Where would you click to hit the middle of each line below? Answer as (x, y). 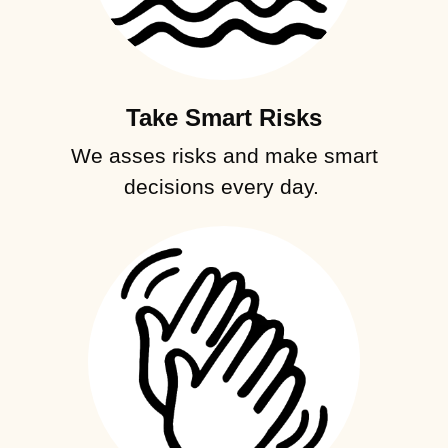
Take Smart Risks (224, 117)
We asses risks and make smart (224, 155)
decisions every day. (224, 186)
